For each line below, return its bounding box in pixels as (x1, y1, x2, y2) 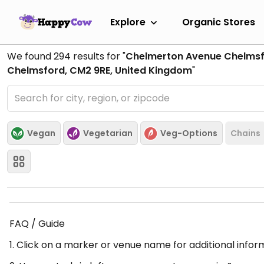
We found (7, 49, 54, 63)
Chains (230, 127, 260, 139)
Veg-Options (160, 127, 217, 139)
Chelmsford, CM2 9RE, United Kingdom (7, 64, 192, 77)
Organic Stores (182, 15, 255, 29)
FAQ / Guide (9, 217, 65, 230)
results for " (71, 49, 126, 63)
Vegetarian (83, 127, 133, 139)
